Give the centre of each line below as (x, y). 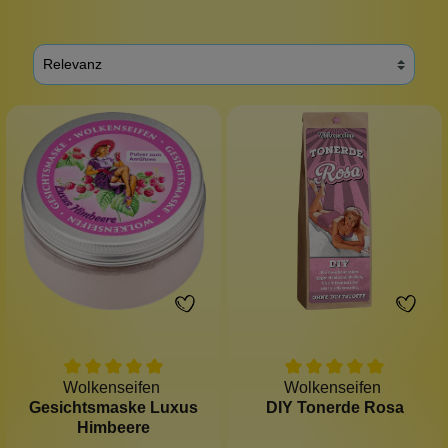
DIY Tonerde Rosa (334, 407)
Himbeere (113, 427)
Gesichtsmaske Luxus (113, 407)
